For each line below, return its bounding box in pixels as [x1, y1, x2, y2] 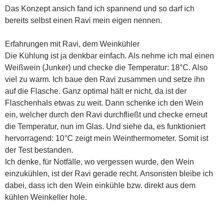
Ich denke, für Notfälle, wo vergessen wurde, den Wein [5, 158, 194, 166]
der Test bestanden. [5, 146, 73, 155]
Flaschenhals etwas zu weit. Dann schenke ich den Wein [5, 99, 203, 108]
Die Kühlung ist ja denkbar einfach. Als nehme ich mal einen [5, 52, 214, 60]
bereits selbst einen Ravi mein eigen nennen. [5, 16, 162, 25]
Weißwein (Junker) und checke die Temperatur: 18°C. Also [5, 63, 208, 72]
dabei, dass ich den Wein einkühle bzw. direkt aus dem [5, 181, 195, 190]
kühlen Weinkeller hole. [5, 193, 87, 202]
